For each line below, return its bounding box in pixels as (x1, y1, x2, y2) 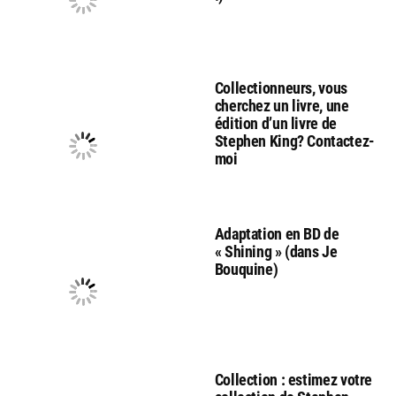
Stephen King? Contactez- (214, 131, 375, 150)
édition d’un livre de (214, 113, 337, 133)
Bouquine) (214, 259, 278, 278)
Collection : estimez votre (214, 369, 373, 389)
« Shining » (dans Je (214, 241, 338, 261)
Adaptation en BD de (214, 224, 339, 243)
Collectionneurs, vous (214, 78, 347, 97)
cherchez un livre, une (214, 95, 349, 115)
